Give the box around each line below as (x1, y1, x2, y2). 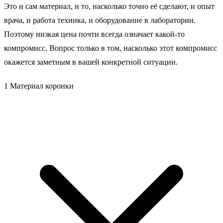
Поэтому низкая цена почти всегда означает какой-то (4, 30, 185, 39)
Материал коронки (10, 82, 74, 91)
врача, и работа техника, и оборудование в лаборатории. (4, 16, 196, 25)
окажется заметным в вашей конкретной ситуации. (4, 58, 178, 67)
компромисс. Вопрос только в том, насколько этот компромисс (4, 44, 217, 53)
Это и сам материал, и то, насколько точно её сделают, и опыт (4, 2, 215, 11)
